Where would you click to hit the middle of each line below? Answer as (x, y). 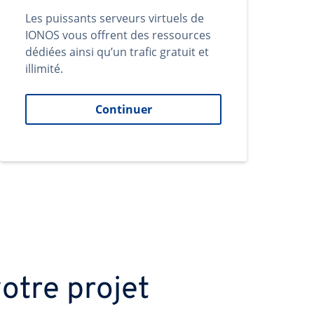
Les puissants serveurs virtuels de (115, 18)
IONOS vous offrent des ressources (118, 35)
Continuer (123, 109)
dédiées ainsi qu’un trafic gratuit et (117, 52)
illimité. (44, 69)
